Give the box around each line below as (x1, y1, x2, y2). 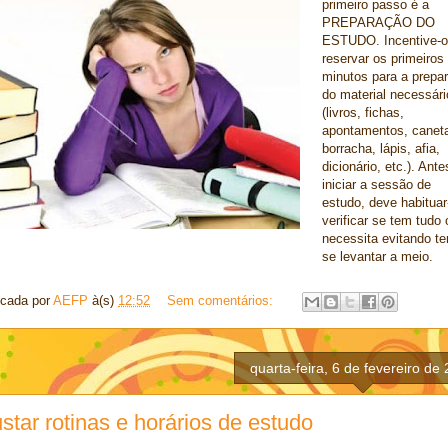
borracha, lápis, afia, (322, 141, 440, 156)
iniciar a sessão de (322, 177, 431, 192)
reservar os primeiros (322, 51, 444, 66)
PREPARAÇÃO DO (322, 15, 435, 30)
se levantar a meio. (322, 249, 433, 264)
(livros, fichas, (322, 105, 404, 120)
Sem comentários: (167, 293, 277, 309)
